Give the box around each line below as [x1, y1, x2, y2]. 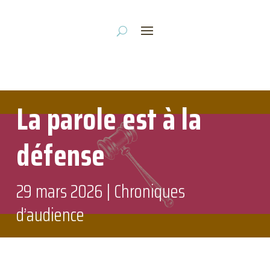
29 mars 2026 [16, 177, 102, 206]
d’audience [16, 201, 84, 229]
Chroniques [114, 177, 185, 206]
